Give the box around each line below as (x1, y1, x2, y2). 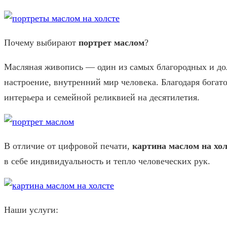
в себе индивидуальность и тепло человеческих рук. (4, 156, 210, 166)
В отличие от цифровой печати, (4, 140, 132, 151)
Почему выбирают (4, 37, 79, 48)
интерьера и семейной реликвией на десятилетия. (4, 92, 200, 102)
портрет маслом (79, 37, 144, 48)
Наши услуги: (4, 204, 58, 215)
